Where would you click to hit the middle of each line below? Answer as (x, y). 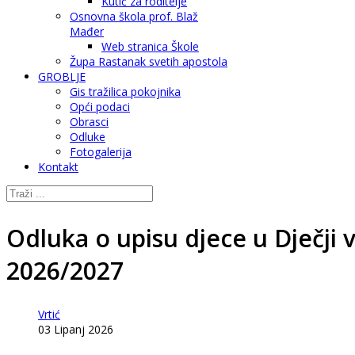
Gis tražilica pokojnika (125, 92)
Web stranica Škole (150, 46)
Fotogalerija (101, 152)
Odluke (88, 137)
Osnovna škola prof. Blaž (134, 16)
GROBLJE (62, 76)
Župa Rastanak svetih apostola (149, 61)
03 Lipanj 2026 (76, 329)
